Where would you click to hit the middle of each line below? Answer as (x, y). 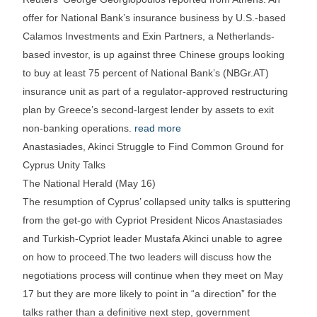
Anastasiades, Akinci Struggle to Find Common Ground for (154, 147)
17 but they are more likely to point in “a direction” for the (150, 294)
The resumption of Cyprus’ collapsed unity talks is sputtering (157, 202)
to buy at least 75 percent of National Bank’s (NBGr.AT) (146, 73)
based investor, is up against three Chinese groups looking (154, 55)
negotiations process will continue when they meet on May (153, 276)
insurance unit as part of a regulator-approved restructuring (156, 92)
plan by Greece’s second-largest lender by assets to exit (149, 110)
